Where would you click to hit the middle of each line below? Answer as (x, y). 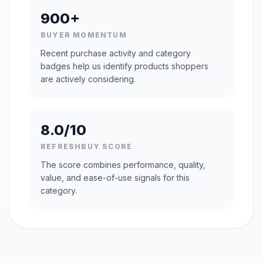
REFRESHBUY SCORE (87, 147)
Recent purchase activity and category (116, 53)
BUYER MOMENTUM (84, 35)
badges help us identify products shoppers (124, 66)
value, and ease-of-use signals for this (115, 178)
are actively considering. (88, 79)
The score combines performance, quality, (123, 165)
